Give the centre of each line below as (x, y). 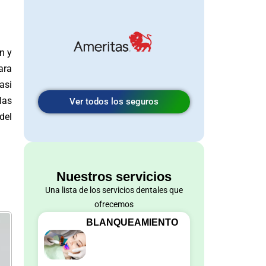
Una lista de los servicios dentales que (114, 190)
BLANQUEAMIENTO (132, 222)
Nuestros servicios (114, 176)
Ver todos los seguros (114, 101)
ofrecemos (114, 204)
